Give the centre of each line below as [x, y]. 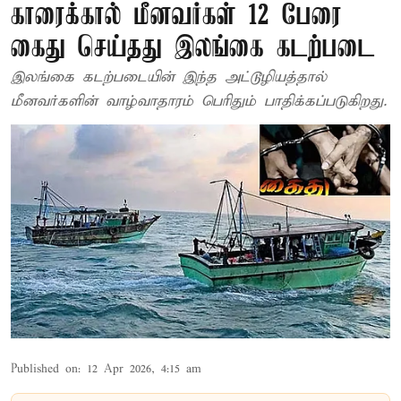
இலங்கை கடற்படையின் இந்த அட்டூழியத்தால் [169, 77]
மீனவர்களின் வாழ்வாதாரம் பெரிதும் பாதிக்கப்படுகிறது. [199, 102]
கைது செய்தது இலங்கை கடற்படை [193, 49]
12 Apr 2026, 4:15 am [144, 369]
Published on [44, 369]
